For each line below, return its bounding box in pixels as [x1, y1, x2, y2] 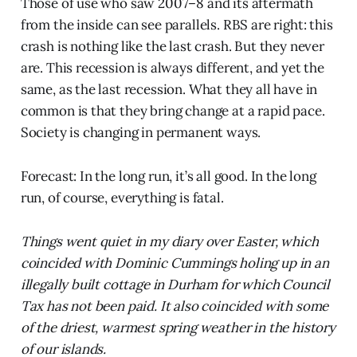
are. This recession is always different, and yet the [20, 59, 324, 77]
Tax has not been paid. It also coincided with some [20, 297, 329, 316]
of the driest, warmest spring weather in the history [20, 319, 335, 337]
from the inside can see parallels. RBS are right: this [20, 16, 333, 34]
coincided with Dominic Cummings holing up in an [20, 254, 329, 273]
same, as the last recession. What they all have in [20, 80, 318, 99]
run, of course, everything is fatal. [20, 189, 224, 207]
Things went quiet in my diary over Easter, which [20, 233, 319, 251]
